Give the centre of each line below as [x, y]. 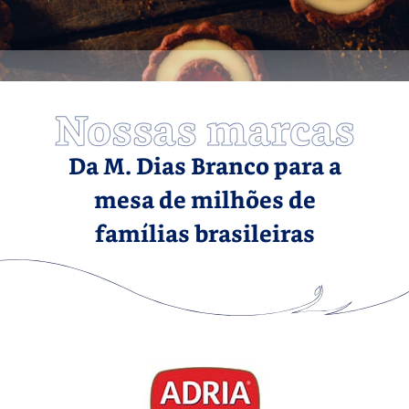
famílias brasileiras [204, 236]
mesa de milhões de [204, 203]
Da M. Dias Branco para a [204, 169]
